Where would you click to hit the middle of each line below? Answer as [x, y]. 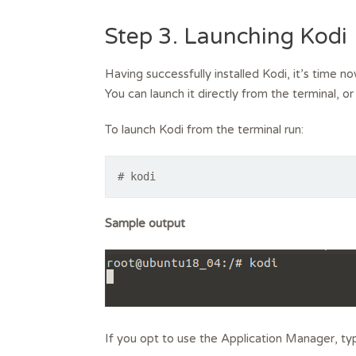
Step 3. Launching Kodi [226, 36]
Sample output [145, 223]
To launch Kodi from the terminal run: [204, 129]
